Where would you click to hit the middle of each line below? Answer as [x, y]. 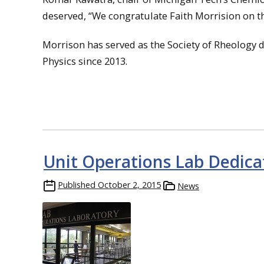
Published [77, 184]
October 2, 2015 [129, 184]
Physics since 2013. [85, 61]
